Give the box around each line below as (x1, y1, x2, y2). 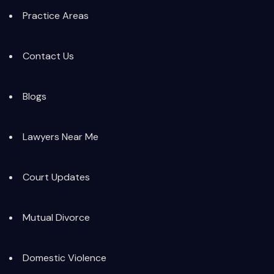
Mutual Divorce (23, 211, 90, 224)
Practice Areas (23, 9, 89, 23)
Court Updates (23, 171, 90, 184)
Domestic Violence (23, 251, 106, 265)
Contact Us (23, 50, 74, 63)
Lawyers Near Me (23, 130, 98, 144)
